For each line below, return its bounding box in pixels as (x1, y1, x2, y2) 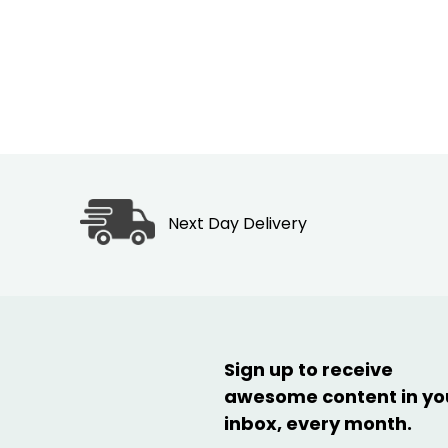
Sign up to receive (224, 357, 393, 383)
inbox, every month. (224, 411, 412, 437)
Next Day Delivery (168, 212, 308, 236)
